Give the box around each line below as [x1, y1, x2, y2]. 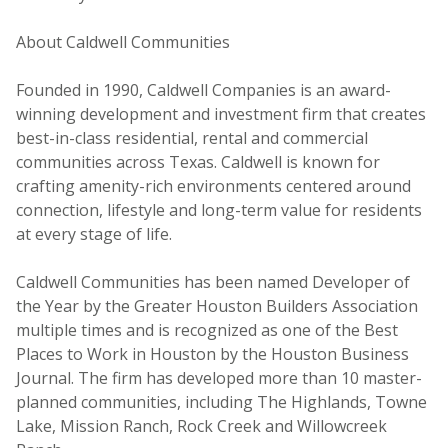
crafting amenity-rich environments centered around [16, 174, 411, 197]
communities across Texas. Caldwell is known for [16, 150, 380, 173]
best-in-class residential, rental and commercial [16, 126, 368, 149]
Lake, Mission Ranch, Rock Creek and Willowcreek [16, 414, 387, 437]
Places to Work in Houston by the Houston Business [16, 342, 409, 365]
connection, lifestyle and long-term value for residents [16, 198, 422, 221]
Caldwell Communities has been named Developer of [16, 270, 410, 293]
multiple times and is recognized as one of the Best [16, 318, 398, 341]
